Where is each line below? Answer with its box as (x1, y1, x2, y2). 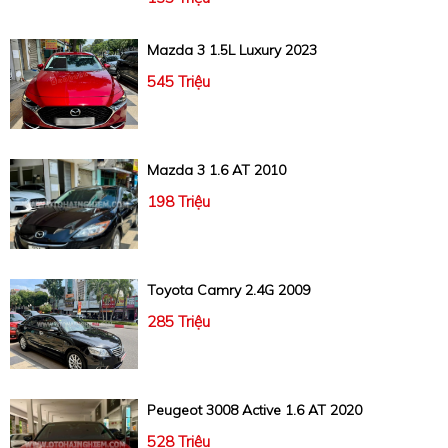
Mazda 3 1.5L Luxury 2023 (146, 41, 317, 60)
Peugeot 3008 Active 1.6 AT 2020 (146, 401, 362, 420)
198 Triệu (146, 192, 210, 212)
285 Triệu (146, 312, 210, 332)
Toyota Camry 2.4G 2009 (146, 281, 310, 300)
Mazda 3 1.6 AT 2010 (146, 161, 286, 180)
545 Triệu (146, 72, 210, 92)
